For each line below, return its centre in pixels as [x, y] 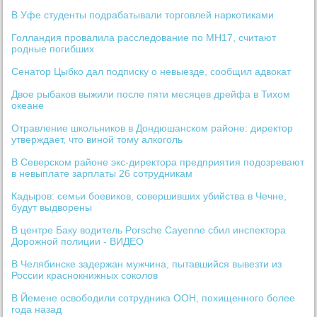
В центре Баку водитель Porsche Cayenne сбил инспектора [149, 230]
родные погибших [53, 49]
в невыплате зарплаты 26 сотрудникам [102, 174]
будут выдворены [52, 208]
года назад [37, 310]
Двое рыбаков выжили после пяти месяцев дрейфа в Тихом [151, 94]
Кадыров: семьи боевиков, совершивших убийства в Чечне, [149, 196]
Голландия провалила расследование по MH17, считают [144, 38]
